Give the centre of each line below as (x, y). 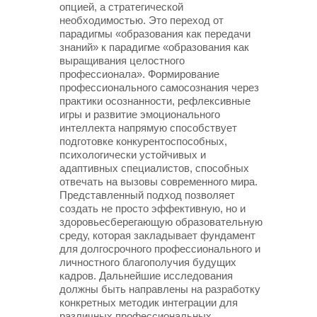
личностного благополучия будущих (148, 262)
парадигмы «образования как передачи (155, 34)
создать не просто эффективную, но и (152, 208)
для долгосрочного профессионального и (160, 249)
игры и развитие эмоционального (140, 114)
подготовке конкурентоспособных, (143, 141)
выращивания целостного (122, 60)
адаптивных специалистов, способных (154, 168)
